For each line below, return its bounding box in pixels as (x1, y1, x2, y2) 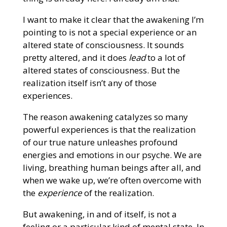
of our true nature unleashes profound (22, 136, 178, 148)
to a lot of (145, 51, 185, 63)
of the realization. (82, 186, 156, 199)
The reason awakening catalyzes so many (22, 110, 188, 123)
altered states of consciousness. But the (22, 64, 180, 76)
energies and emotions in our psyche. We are (22, 148, 202, 161)
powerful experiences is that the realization (22, 123, 196, 135)
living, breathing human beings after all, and (22, 161, 201, 173)
